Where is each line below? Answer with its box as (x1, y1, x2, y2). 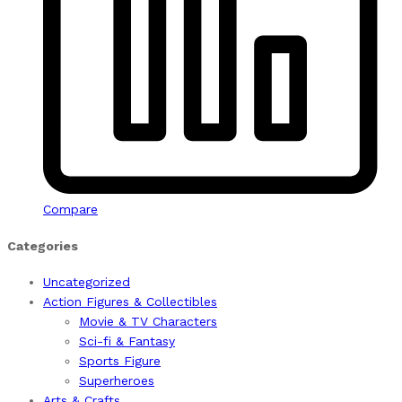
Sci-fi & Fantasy (79, 334, 175, 349)
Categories (7, 238, 78, 253)
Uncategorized (43, 275, 130, 290)
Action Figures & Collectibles (43, 294, 217, 310)
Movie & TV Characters (79, 314, 217, 329)
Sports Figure (79, 354, 161, 369)
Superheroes (79, 373, 154, 389)
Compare (43, 202, 98, 217)
